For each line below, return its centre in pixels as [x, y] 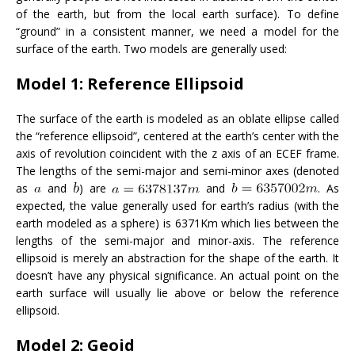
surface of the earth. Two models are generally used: [151, 48]
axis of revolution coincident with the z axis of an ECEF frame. [177, 153]
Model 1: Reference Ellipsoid [130, 83]
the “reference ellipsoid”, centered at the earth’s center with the [177, 136]
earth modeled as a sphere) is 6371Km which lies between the [177, 223]
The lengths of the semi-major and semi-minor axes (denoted [177, 170]
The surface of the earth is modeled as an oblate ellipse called [177, 118]
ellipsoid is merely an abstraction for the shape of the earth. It [177, 258]
